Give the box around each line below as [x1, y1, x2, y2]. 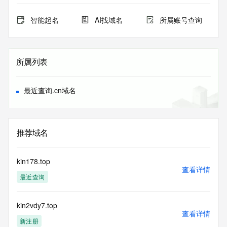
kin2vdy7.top [17, 200, 57, 210]
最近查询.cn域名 [24, 85, 76, 95]
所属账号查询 [159, 15, 202, 25]
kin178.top [17, 156, 50, 166]
